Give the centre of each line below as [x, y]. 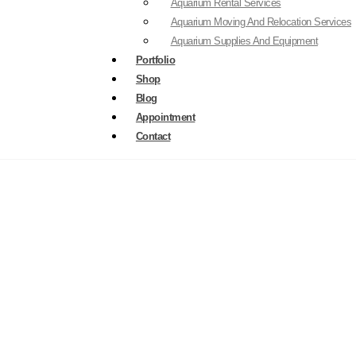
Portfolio [155, 60]
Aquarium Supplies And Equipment [244, 41]
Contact [153, 136]
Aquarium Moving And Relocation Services [261, 21]
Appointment [165, 117]
